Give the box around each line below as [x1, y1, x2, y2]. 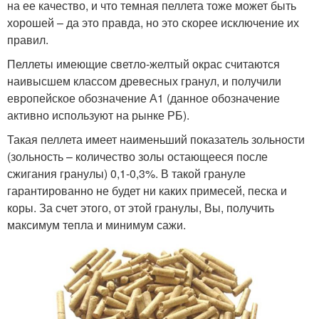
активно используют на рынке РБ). [7, 107, 189, 124]
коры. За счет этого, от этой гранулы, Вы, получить [7, 199, 274, 216]
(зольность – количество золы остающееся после [7, 148, 268, 165]
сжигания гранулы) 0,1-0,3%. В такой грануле [7, 165, 246, 182]
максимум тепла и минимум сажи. [7, 216, 186, 234]
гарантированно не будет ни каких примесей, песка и [7, 182, 287, 199]
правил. [7, 31, 48, 48]
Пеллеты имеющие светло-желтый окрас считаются [7, 56, 280, 73]
